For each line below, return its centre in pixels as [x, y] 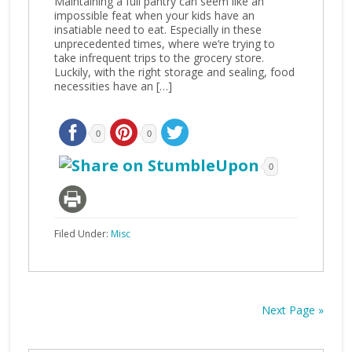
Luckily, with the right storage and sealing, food [174, 72]
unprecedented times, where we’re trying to [164, 44]
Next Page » [293, 310]
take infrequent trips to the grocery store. [159, 58]
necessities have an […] [113, 86]
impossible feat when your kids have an [154, 15]
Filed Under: [82, 234]
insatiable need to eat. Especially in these [158, 29]
